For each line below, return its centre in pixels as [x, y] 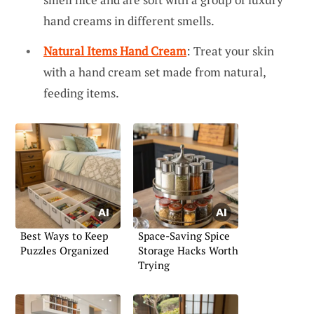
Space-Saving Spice [184, 236]
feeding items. [81, 93]
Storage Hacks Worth [188, 251]
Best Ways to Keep [64, 236]
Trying [154, 265]
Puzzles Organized [64, 251]
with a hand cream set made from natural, [155, 72]
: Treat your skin [230, 51]
